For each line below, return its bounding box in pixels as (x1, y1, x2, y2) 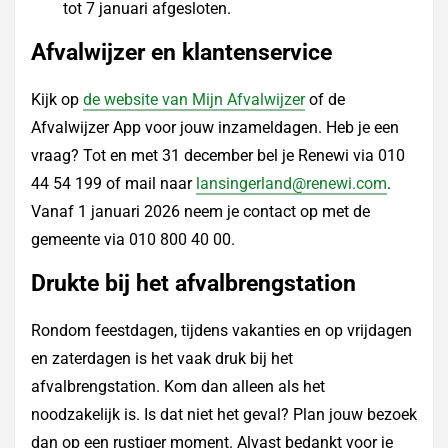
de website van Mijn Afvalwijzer (83, 90, 305, 110)
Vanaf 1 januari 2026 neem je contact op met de (31, 202, 370, 222)
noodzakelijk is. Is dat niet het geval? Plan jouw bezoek (31, 405, 417, 425)
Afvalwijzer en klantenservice (31, 39, 332, 67)
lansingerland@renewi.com (196, 174, 387, 194)
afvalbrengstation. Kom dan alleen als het (31, 377, 325, 397)
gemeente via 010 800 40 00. (31, 230, 235, 250)
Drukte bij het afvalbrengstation (31, 270, 356, 298)
